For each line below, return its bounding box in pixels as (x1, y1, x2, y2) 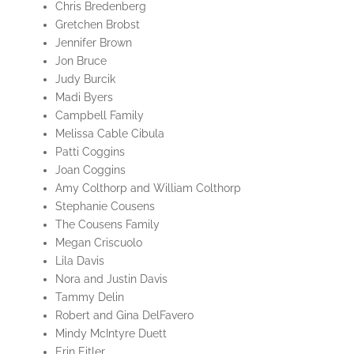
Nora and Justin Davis (55, 273, 168, 286)
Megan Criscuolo (55, 236, 142, 250)
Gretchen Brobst (55, 18, 140, 32)
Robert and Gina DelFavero (55, 309, 194, 322)
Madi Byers (55, 91, 113, 104)
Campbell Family (55, 109, 144, 122)
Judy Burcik (55, 73, 115, 86)
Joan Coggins (55, 164, 126, 177)
